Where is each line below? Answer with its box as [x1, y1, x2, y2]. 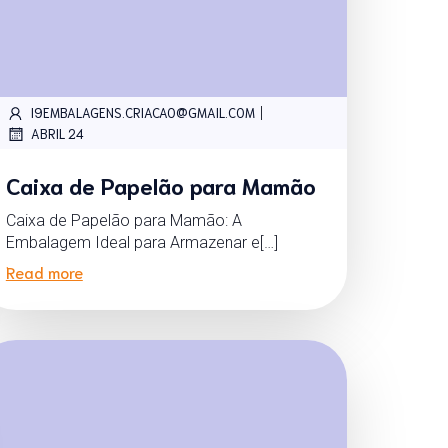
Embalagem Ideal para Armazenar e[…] [5, 232, 278, 252]
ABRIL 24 [30, 125, 84, 143]
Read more [5, 260, 83, 282]
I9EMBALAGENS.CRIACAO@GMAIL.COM [30, 104, 255, 122]
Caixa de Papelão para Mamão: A [5, 210, 242, 230]
